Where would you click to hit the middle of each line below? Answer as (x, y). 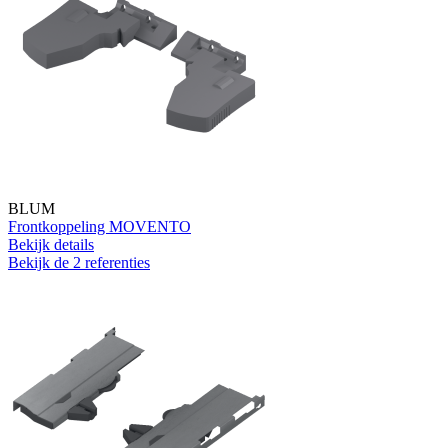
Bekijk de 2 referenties (79, 262)
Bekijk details (51, 244)
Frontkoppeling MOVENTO (99, 226)
